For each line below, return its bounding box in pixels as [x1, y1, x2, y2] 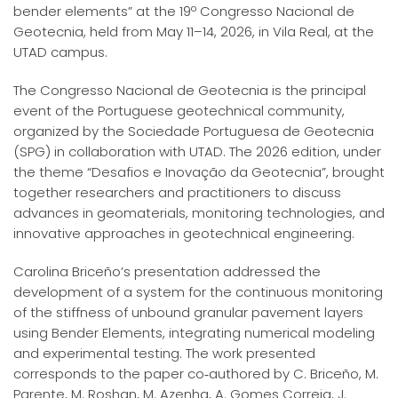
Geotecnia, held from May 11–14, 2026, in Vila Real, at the [13, 21, 374, 41]
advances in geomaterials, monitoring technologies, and [13, 203, 385, 222]
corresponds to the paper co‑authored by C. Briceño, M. [13, 363, 378, 383]
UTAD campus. [13, 42, 107, 61]
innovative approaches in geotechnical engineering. [13, 223, 354, 243]
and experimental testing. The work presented [13, 343, 315, 362]
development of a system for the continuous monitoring [13, 282, 383, 301]
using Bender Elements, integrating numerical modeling [13, 322, 375, 342]
